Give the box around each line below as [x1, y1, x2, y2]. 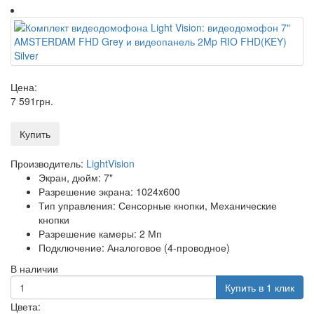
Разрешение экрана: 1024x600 [39, 184, 180, 198]
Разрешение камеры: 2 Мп [39, 226, 162, 240]
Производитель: [11, 156, 86, 170]
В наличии [11, 261, 58, 275]
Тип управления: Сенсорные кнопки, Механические [39, 198, 277, 212]
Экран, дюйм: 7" [39, 170, 113, 184]
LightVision [86, 156, 135, 170]
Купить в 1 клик [225, 280, 294, 294]
